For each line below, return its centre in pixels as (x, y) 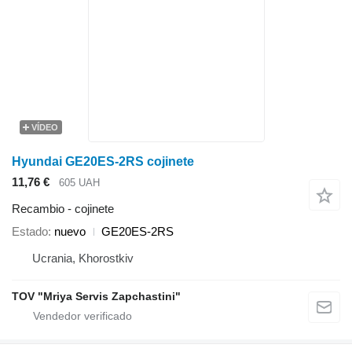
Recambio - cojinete (63, 209)
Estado (30, 232)
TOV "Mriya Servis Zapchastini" (96, 297)
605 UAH (79, 182)
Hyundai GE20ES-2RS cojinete (103, 161)
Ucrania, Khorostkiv (83, 258)
